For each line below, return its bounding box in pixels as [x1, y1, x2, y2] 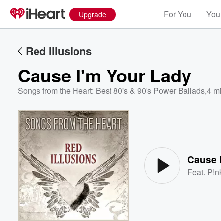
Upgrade [79, 9, 106, 19]
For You [164, 8, 191, 20]
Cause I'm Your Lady [18, 62, 191, 88]
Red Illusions [26, 43, 92, 59]
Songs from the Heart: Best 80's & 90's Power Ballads [18, 85, 205, 96]
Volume [173, 133, 200, 142]
